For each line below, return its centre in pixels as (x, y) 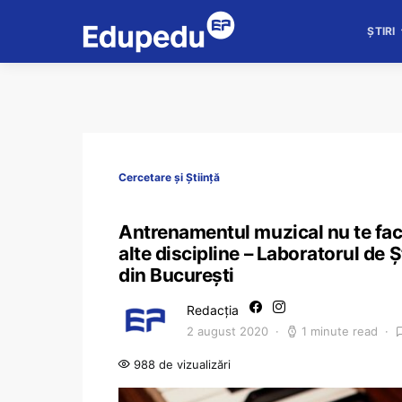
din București (176, 275)
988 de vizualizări (180, 364)
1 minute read (340, 331)
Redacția (213, 310)
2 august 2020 (227, 331)
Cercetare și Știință (169, 177)
